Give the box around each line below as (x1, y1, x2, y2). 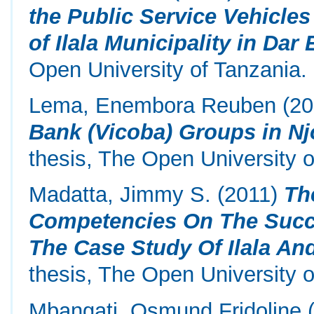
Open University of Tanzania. (29, 57, 308, 81)
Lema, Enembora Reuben (29, 93, 277, 117)
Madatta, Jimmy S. (29, 182, 218, 207)
